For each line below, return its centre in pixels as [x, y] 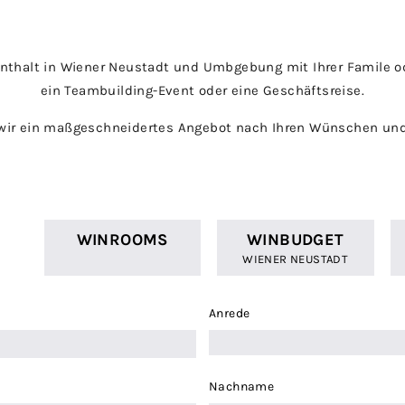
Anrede [229, 314]
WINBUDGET [295, 240]
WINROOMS [122, 240]
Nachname [241, 387]
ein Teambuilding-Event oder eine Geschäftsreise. [202, 90]
